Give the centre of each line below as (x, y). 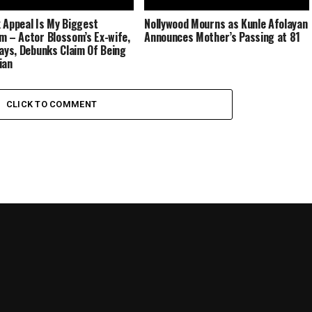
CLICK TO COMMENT (52, 104)
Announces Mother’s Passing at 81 (223, 37)
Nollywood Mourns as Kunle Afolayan (226, 23)
